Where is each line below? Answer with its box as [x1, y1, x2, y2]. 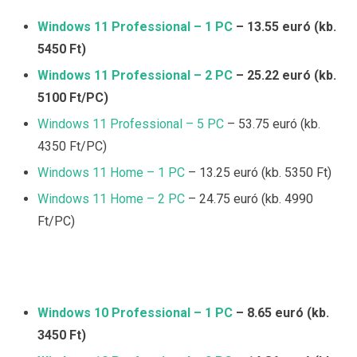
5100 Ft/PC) [37, 89, 108, 105]
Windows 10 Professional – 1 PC [37, 305, 233, 321]
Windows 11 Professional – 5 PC [37, 116, 224, 131]
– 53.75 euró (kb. [224, 116, 320, 131]
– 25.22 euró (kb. [233, 67, 336, 83]
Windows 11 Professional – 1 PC [37, 18, 233, 34]
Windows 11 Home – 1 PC [37, 164, 185, 180]
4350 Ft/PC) [37, 138, 107, 154]
